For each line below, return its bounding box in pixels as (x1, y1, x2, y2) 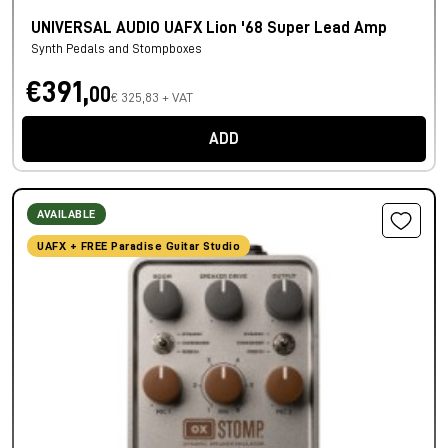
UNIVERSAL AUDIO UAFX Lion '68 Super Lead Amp (31, 20, 387, 37)
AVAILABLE (37, 208, 96, 221)
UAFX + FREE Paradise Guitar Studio (37, 240, 240, 253)
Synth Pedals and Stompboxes (31, 42, 202, 56)
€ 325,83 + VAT (111, 90, 193, 105)
